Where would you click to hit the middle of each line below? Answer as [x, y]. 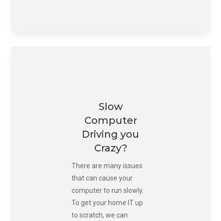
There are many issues [107, 166]
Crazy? [110, 148]
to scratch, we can [99, 215]
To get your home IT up [107, 203]
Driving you [110, 134]
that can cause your [102, 178]
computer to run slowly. [107, 191]
